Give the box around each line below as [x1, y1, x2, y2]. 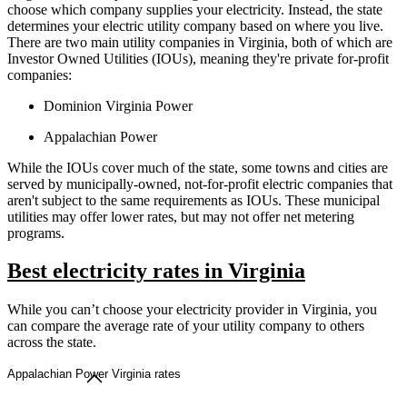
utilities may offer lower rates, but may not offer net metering [7, 208, 354, 224]
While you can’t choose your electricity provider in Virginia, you [7, 302, 377, 318]
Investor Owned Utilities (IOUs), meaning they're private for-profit [7, 50, 389, 66]
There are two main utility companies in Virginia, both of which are [7, 34, 392, 50]
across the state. [7, 334, 96, 351]
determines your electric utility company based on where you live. [7, 17, 383, 34]
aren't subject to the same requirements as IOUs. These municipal [7, 192, 380, 208]
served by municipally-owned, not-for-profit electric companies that [7, 175, 392, 192]
